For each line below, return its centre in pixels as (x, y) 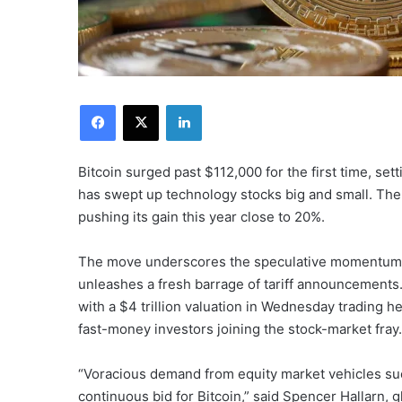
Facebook (142, 104)
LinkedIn (224, 104)
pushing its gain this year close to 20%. (201, 217)
